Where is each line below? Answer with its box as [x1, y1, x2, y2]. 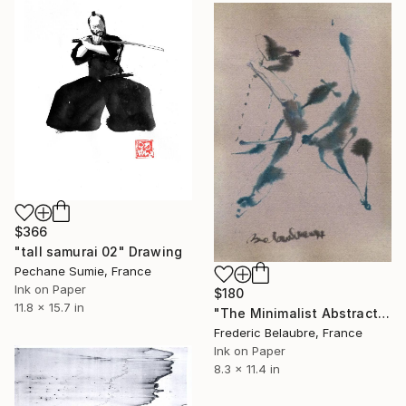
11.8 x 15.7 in [14, 299, 84, 314]
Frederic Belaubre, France [214, 324, 362, 340]
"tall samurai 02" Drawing [14, 243, 182, 259]
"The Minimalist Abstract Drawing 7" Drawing [377, 304, 390, 321]
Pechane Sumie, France [14, 263, 151, 278]
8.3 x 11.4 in [214, 361, 280, 376]
